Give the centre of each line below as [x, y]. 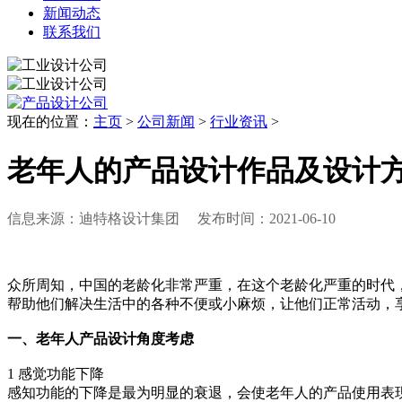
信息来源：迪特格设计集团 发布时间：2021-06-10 [180, 219]
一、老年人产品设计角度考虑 [100, 339]
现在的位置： [50, 122]
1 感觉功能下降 [56, 374]
